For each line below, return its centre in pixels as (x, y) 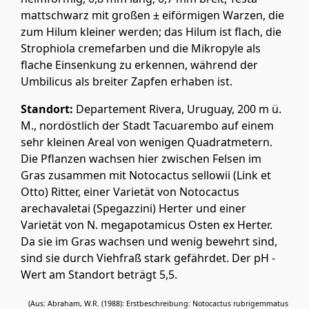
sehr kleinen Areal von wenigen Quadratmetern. (147, 142)
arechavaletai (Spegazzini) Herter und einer (133, 209)
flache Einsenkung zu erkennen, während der (139, 65)
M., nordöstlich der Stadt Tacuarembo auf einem (147, 126)
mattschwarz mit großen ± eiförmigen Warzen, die (152, 16)
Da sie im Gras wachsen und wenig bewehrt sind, (149, 242)
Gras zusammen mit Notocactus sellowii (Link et (146, 176)
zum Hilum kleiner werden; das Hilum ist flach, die (151, 32)
